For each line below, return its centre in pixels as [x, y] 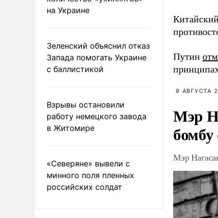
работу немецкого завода [97, 116]
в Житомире [71, 128]
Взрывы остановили [86, 104]
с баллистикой [75, 69]
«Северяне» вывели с [88, 163]
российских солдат [84, 187]
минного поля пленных [91, 175]
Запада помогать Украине [97, 57]
